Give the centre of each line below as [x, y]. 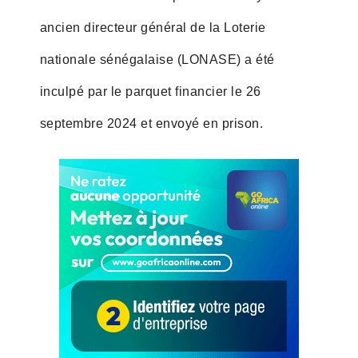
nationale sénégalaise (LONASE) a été [157, 59]
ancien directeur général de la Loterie [153, 27]
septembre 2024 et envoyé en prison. [151, 123]
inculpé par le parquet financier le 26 [150, 91]
